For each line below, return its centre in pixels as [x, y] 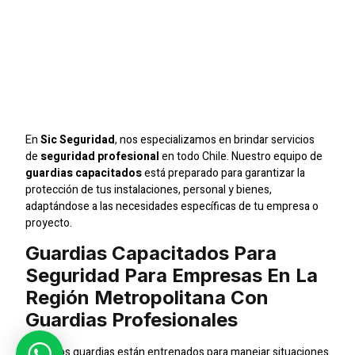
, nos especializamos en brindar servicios [215, 139]
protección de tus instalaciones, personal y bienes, [149, 189]
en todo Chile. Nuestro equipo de [241, 156]
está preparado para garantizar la [224, 173]
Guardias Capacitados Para [151, 253]
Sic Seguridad [78, 139]
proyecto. [49, 223]
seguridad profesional [100, 156]
